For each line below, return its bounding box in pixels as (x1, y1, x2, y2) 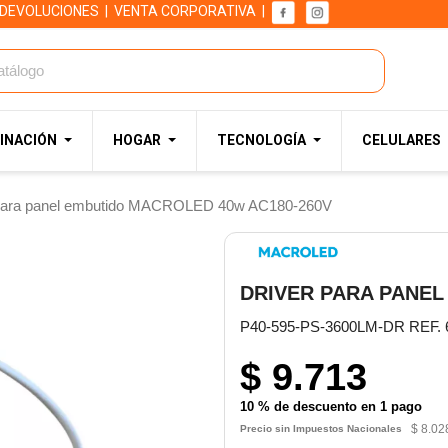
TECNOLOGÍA (217, 132, 306, 148)
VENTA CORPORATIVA (114, 3, 256, 20)
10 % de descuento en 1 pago (240, 398, 422, 414)
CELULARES (362, 132, 441, 148)
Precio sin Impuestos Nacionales (240, 423, 411, 435)
